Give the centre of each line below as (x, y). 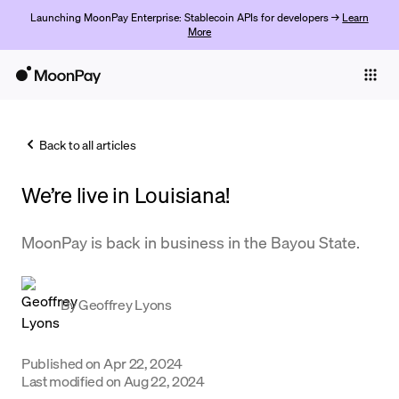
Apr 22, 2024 (143, 363)
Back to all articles (88, 144)
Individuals (40, 110)
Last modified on (71, 381)
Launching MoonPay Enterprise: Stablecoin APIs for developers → (187, 17)
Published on (61, 363)
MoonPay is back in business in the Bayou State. (191, 242)
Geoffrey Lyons (125, 304)
